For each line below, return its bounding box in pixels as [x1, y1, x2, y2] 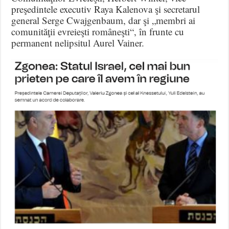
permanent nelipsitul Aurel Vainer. [11, 36, 145, 49]
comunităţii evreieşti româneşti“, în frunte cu [11, 25, 185, 38]
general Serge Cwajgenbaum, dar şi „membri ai [11, 13, 196, 27]
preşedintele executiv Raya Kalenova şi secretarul [11, 2, 200, 15]
